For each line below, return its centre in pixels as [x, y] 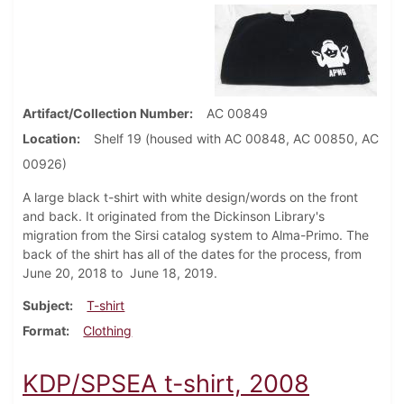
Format [44, 331]
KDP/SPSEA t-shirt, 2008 [166, 384]
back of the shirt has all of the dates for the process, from [192, 254]
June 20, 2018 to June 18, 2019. [120, 273]
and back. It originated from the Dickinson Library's [174, 216]
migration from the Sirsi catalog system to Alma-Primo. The [196, 235]
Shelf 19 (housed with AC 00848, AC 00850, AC [236, 139]
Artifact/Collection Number [106, 114]
